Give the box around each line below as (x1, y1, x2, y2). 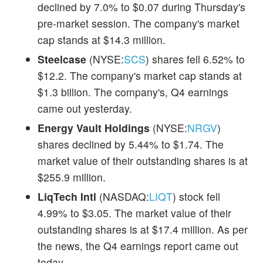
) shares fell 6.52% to (146, 51, 245, 66)
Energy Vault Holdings (38, 120, 150, 135)
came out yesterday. (38, 100, 132, 116)
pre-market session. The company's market (38, 15, 240, 31)
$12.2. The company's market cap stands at (38, 68, 242, 83)
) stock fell (173, 188, 220, 204)
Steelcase (38, 51, 86, 66)
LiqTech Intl (38, 188, 96, 204)
